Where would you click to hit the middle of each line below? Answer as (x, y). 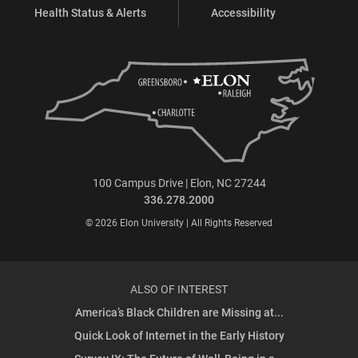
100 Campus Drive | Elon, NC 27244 (179, 183)
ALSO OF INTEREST (179, 289)
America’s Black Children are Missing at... (179, 312)
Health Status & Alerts (90, 12)
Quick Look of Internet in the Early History (179, 336)
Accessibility (243, 12)
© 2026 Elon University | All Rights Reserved (179, 223)
